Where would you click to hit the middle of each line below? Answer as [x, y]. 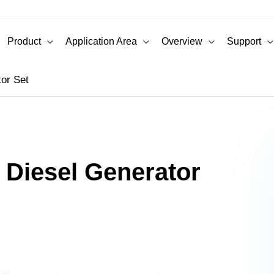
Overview [182, 41]
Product [24, 41]
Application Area [101, 41]
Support [244, 41]
